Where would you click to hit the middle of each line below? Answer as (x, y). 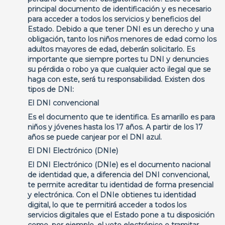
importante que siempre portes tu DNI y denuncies (118, 59)
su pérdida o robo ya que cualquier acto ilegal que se (119, 69)
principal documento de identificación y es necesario (120, 9)
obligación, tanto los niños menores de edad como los (122, 39)
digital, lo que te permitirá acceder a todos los (107, 205)
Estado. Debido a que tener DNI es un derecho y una (121, 29)
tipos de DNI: (51, 89)
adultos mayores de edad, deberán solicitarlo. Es (111, 49)
